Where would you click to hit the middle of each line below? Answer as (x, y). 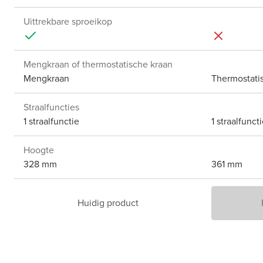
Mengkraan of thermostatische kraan (98, 65)
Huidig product (108, 203)
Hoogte (39, 150)
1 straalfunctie (51, 122)
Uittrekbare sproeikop (68, 22)
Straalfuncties (51, 107)
